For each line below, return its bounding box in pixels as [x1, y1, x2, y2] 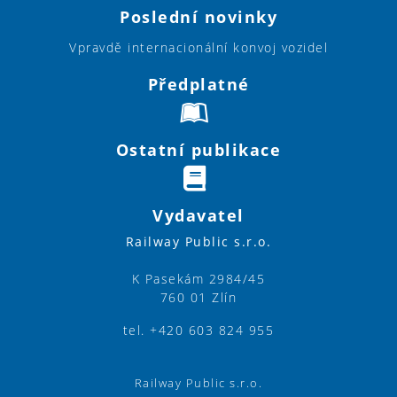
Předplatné [147, 74, 250, 96]
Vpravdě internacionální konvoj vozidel [69, 39, 328, 57]
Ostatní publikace [115, 139, 282, 161]
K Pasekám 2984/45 [131, 270, 266, 288]
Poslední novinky [120, 6, 277, 28]
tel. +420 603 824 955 [122, 322, 275, 339]
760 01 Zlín [160, 289, 237, 307]
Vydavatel [152, 205, 245, 227]
